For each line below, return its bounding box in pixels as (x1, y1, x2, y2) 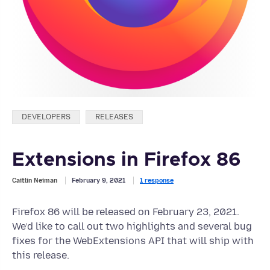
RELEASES (95, 112, 133, 122)
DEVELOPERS (22, 112, 71, 122)
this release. (12, 250, 69, 262)
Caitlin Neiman (12, 177, 57, 185)
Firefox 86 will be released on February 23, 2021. (12, 206, 239, 218)
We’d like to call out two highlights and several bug (12, 221, 252, 233)
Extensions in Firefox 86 (12, 151, 241, 171)
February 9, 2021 (72, 177, 125, 185)
